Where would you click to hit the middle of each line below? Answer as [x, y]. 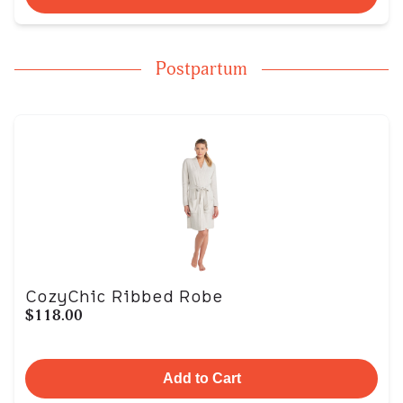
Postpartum [201, 69]
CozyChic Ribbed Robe [124, 296]
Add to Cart [201, 378]
